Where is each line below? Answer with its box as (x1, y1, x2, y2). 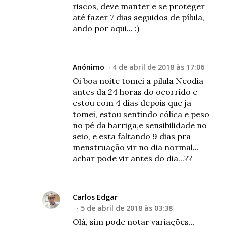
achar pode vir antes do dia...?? (73, 153, 192, 163)
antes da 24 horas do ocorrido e (73, 86, 197, 97)
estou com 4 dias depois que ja (73, 97, 191, 108)
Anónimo (73, 62, 104, 72)
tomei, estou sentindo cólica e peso (73, 108, 209, 119)
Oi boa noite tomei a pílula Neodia (73, 75, 203, 86)
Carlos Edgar (73, 192, 118, 202)
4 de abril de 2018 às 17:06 (112, 62, 204, 72)
